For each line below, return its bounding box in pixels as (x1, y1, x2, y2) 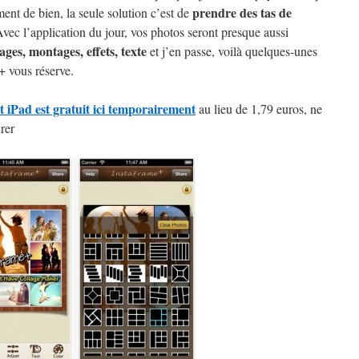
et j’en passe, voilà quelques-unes (147, 42, 317, 59)
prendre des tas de (192, 3, 292, 22)
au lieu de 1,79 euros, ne (196, 100, 322, 117)
